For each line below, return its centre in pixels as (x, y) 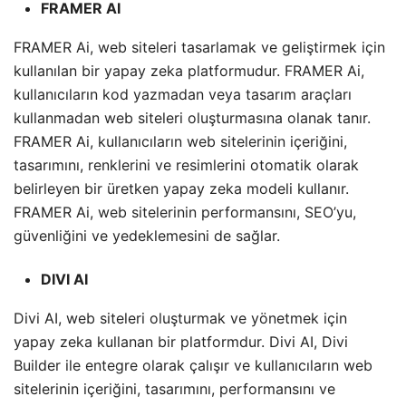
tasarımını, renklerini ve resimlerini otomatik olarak (186, 165)
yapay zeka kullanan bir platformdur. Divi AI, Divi (181, 342)
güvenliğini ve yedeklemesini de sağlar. (147, 236)
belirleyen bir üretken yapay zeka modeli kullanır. (181, 189)
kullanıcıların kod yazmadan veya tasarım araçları (183, 95)
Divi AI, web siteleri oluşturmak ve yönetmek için (180, 319)
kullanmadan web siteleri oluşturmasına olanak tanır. (192, 118)
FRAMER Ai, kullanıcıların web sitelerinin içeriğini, (180, 142)
